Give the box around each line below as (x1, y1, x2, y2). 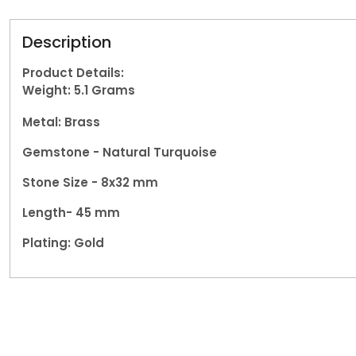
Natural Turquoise (103, 144, 217, 161)
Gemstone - (22, 144, 103, 161)
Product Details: (22, 64, 124, 82)
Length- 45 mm (22, 204, 120, 222)
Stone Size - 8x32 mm (22, 174, 158, 192)
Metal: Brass (22, 114, 100, 131)
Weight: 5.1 (22, 82, 91, 99)
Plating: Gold (22, 234, 104, 252)
